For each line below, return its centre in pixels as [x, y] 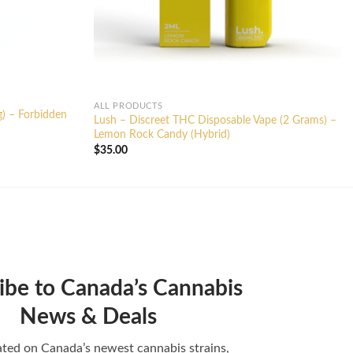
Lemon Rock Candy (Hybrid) [162, 135]
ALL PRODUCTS [128, 106]
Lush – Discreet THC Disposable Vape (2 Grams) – [216, 121]
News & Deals [88, 317]
